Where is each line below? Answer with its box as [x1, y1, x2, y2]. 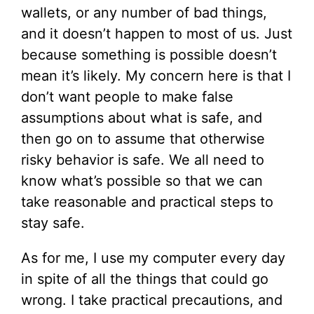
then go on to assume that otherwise [21, 130, 265, 147]
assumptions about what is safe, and [21, 109, 262, 126]
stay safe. [21, 214, 85, 231]
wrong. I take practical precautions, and [21, 291, 282, 308]
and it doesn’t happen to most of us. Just [21, 25, 292, 42]
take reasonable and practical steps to [21, 193, 273, 210]
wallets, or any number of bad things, [21, 4, 267, 21]
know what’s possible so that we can [21, 172, 263, 189]
